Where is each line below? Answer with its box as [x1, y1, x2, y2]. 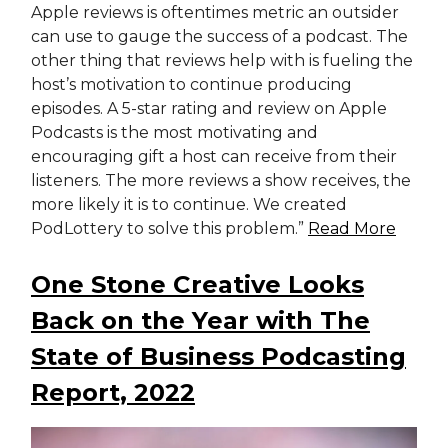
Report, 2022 [31, 377, 195, 407]
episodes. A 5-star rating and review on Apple [31, 98, 387, 118]
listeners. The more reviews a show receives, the [31, 170, 411, 190]
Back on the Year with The [31, 305, 370, 335]
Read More [308, 218, 396, 238]
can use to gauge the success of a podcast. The [31, 26, 408, 46]
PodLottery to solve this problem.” [31, 218, 308, 238]
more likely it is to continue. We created [31, 194, 347, 214]
